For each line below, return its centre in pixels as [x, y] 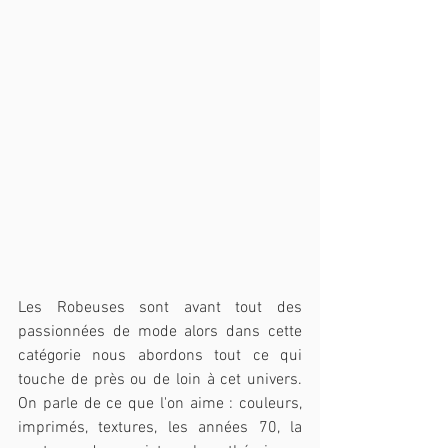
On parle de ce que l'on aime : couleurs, [160, 403]
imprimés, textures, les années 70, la [160, 427]
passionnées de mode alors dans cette [160, 331]
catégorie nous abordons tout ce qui [160, 355]
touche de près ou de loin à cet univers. [160, 379]
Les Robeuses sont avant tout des [160, 307]
